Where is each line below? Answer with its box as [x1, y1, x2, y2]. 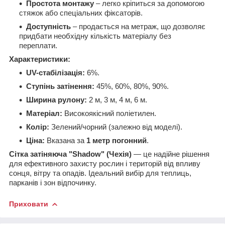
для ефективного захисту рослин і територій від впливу [9, 159, 200, 168]
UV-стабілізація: [26, 68, 85, 77]
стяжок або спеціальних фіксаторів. [19, 9, 143, 17]
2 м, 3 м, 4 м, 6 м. [87, 95, 147, 104]
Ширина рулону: [26, 95, 87, 104]
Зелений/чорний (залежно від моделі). [49, 123, 182, 131]
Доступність [26, 22, 71, 31]
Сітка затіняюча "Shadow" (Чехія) [9, 150, 132, 158]
